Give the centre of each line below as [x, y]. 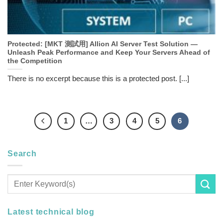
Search [22, 153]
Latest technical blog [51, 212]
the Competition [35, 61]
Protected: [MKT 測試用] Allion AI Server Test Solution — [103, 44]
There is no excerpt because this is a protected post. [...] [98, 79]
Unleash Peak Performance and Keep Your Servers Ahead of [109, 52]
